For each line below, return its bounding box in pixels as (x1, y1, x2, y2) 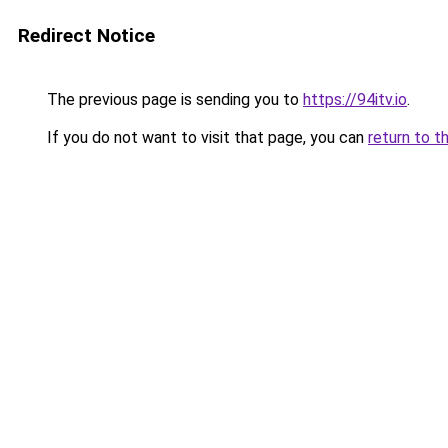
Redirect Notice (18, 24, 155, 47)
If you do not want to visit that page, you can (43, 128, 368, 147)
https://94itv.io (303, 90, 407, 109)
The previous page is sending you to (43, 90, 303, 109)
